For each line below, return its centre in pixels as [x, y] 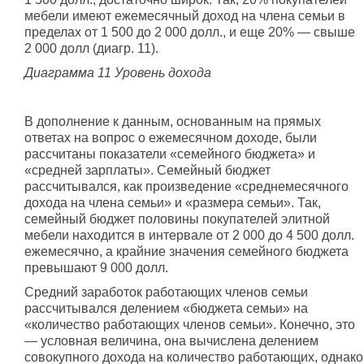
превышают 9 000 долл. [96, 267]
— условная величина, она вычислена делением [171, 340]
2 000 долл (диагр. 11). [91, 48]
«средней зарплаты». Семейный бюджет [147, 170]
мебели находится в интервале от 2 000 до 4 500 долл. [189, 235]
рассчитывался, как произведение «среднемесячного [186, 186]
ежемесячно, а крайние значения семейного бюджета [186, 251]
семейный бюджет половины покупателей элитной [177, 219]
